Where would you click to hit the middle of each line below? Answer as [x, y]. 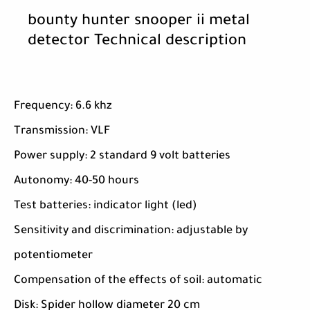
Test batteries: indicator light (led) [106, 207]
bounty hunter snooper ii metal [139, 22]
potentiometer [53, 256]
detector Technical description [137, 43]
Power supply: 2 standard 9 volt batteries [122, 157]
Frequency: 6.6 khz [63, 107]
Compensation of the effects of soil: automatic [138, 281]
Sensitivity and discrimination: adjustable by [131, 231]
